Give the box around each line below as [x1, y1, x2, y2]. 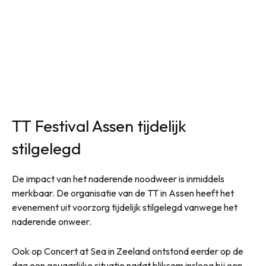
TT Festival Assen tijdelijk [12, 116, 186, 137]
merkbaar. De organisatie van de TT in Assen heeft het [12, 187, 234, 199]
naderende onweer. [12, 216, 91, 228]
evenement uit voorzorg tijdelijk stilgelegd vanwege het [12, 201, 237, 214]
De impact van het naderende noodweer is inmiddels [12, 173, 224, 185]
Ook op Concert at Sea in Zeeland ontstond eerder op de [12, 245, 243, 258]
